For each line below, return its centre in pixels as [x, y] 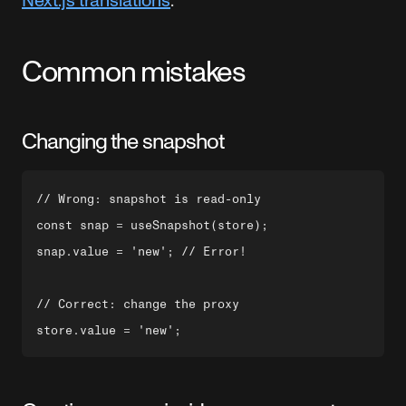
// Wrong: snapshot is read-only [149, 199]
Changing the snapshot [123, 141]
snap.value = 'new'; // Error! [141, 251]
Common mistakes [134, 71]
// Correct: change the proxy [138, 304]
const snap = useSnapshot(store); [152, 225]
